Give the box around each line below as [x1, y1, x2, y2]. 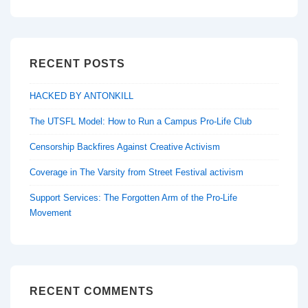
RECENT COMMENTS [30, 285, 154, 298]
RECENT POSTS [30, 57, 125, 69]
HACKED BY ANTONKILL [30, 91, 134, 102]
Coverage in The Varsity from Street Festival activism [30, 167, 243, 178]
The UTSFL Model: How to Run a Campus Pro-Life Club [30, 116, 252, 127]
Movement [30, 208, 71, 219]
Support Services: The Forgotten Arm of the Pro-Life [30, 192, 237, 203]
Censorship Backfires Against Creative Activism [30, 142, 221, 153]
